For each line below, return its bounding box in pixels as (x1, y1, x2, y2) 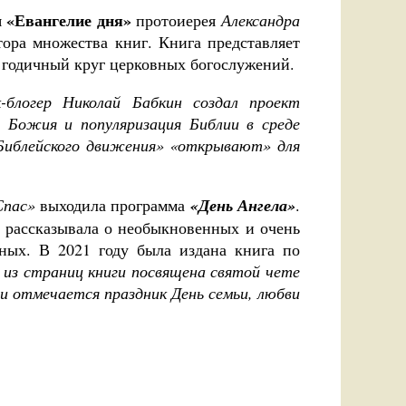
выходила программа (34, 194, 190, 216)
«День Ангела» (189, 194, 296, 217)
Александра (221, 9, 301, 31)
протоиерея (130, 9, 222, 31)
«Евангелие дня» (6, 8, 131, 32)
